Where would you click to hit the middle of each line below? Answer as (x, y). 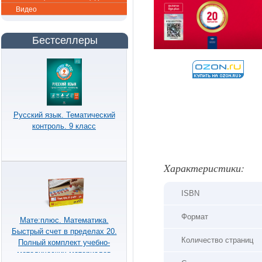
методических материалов (64, 253)
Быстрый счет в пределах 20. (64, 231)
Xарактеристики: (204, 168)
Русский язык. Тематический (64, 115)
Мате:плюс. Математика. (64, 220)
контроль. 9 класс (64, 126)
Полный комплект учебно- (64, 242)
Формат (195, 217)
